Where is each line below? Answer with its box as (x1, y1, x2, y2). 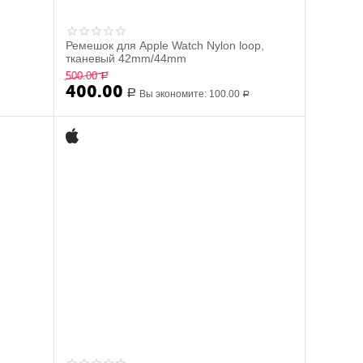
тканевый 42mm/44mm (66, 52, 187, 65)
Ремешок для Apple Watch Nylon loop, (66, 39, 265, 52)
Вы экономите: (139, 88, 210, 100)
